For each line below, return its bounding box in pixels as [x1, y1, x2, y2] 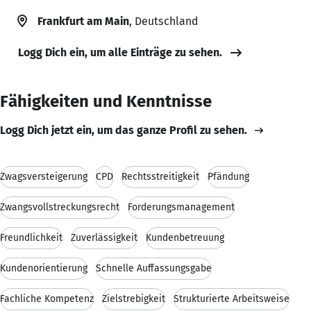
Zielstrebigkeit [102, 292, 165, 305]
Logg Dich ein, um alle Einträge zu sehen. [18, 45, 222, 59]
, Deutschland [129, 14, 198, 28]
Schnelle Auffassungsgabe [96, 262, 212, 274]
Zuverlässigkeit [71, 231, 137, 244]
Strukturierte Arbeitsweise [174, 292, 289, 305]
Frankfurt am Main [37, 14, 129, 28]
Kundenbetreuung [146, 231, 224, 244]
